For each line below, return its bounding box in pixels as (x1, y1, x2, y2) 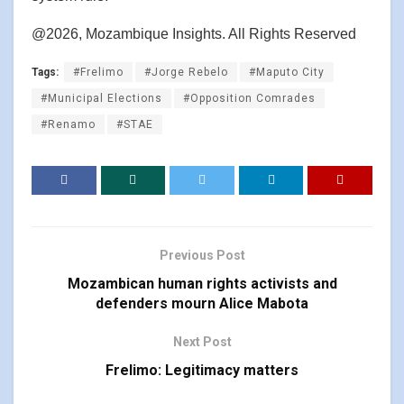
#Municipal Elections (41, 91, 162, 105)
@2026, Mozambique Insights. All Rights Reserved (32, 25, 356, 41)
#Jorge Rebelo (144, 65, 228, 78)
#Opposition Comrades (183, 91, 316, 105)
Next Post (172, 334, 232, 349)
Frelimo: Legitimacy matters (106, 361, 298, 379)
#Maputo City (249, 65, 325, 78)
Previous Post (159, 247, 245, 262)
